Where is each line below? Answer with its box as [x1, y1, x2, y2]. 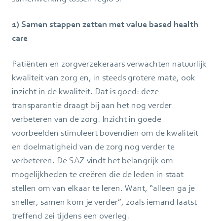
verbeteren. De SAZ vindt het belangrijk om [12, 155, 173, 165]
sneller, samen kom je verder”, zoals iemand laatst [12, 196, 197, 207]
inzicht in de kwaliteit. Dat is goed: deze [12, 86, 159, 96]
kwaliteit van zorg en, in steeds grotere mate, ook [12, 72, 195, 82]
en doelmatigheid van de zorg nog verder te [12, 141, 175, 151]
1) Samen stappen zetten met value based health [12, 19, 198, 29]
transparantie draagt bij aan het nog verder [12, 100, 172, 110]
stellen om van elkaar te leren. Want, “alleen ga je [12, 183, 195, 193]
